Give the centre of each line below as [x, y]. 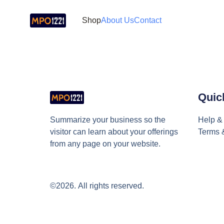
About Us [117, 20]
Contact [148, 20]
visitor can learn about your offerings [114, 131]
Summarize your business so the [108, 119]
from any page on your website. [105, 143]
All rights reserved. [111, 186]
